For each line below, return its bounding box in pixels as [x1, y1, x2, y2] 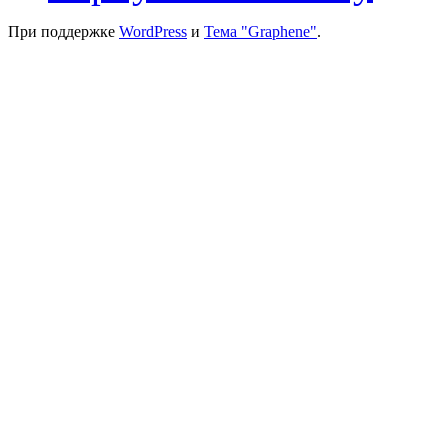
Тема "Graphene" [204, 22, 317, 40]
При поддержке [8, 22, 119, 40]
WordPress [119, 22, 187, 40]
